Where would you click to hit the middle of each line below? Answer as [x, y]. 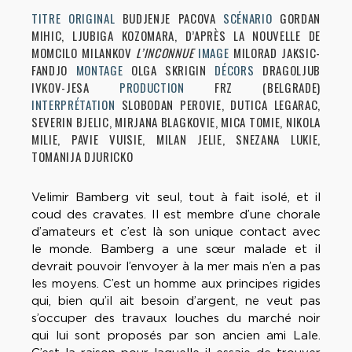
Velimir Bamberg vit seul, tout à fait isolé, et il [176, 198]
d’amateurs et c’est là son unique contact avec [176, 232]
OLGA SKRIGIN [173, 70]
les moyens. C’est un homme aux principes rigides [176, 284]
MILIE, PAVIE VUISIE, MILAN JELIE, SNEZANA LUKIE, [176, 139]
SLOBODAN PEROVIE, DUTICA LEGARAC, [221, 105]
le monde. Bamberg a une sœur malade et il [176, 249]
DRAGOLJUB [291, 70]
